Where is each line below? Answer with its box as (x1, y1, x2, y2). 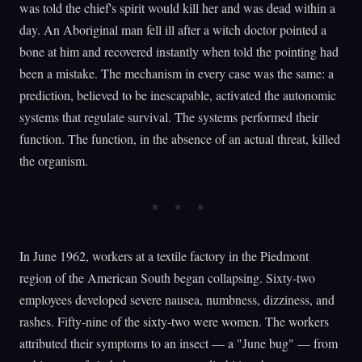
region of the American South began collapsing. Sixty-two (19, 268, 315, 286)
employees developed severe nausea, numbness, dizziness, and (19, 290, 335, 308)
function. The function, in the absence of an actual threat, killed (19, 129, 340, 147)
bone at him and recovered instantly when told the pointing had (19, 42, 339, 60)
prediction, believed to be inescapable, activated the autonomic (19, 86, 336, 103)
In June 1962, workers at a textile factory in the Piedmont (19, 246, 309, 264)
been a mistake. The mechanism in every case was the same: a (19, 64, 334, 82)
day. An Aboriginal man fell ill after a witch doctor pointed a (19, 20, 326, 38)
